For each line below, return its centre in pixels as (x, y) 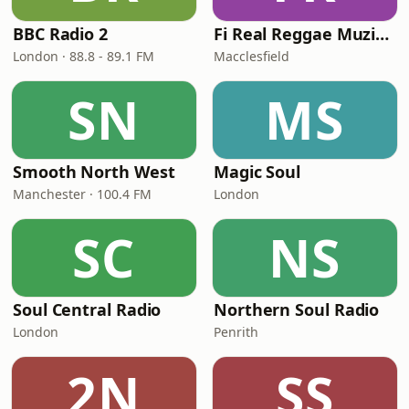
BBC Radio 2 (61, 34)
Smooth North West (94, 172)
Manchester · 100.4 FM (82, 194)
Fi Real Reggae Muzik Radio (383, 34)
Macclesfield (252, 56)
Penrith (236, 332)
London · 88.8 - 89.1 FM (84, 56)
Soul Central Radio (87, 309)
